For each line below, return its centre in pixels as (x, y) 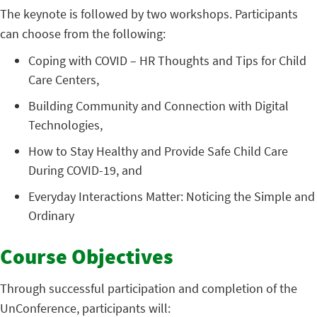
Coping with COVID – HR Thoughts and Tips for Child (167, 60)
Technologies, (65, 125)
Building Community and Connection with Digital (158, 106)
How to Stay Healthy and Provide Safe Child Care (158, 151)
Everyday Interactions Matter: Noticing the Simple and (172, 196)
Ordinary (51, 215)
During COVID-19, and (85, 170)
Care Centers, (64, 80)
